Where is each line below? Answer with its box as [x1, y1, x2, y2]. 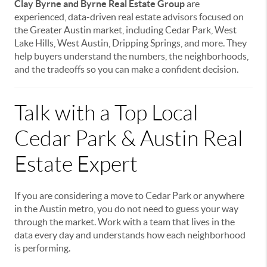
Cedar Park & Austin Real [14, 127, 243, 151]
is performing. [14, 243, 70, 254]
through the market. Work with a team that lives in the [14, 216, 235, 228]
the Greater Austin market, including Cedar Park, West [14, 24, 237, 36]
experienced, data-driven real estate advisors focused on [14, 11, 244, 23]
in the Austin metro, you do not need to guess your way [14, 203, 238, 215]
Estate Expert [14, 153, 138, 176]
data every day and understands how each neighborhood [14, 229, 246, 241]
